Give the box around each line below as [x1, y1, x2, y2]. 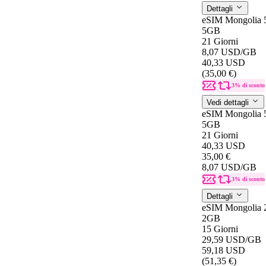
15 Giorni [202, 223, 238, 234]
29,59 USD [202, 234, 245, 245]
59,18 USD [202, 245, 245, 255]
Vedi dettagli [207, 97, 251, 107]
